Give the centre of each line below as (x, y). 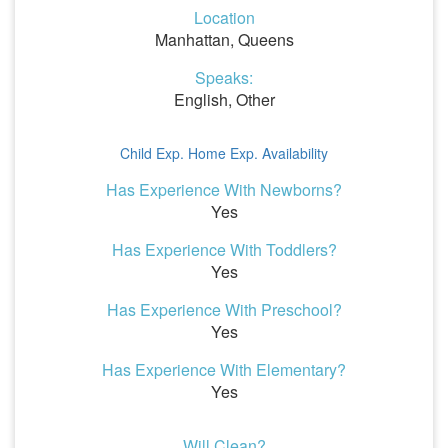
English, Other (224, 99)
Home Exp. (223, 153)
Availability (295, 153)
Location (224, 17)
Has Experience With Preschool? (224, 309)
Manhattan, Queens (224, 39)
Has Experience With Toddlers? (224, 249)
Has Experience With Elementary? (224, 369)
